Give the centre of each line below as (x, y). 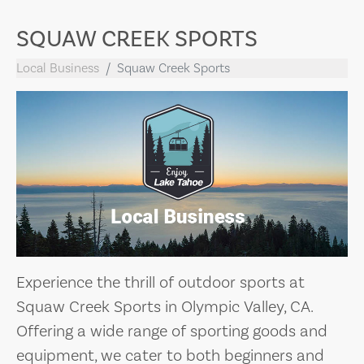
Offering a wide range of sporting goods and (172, 331)
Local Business (58, 68)
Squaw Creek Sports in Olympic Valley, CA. (165, 306)
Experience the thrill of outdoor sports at (160, 282)
